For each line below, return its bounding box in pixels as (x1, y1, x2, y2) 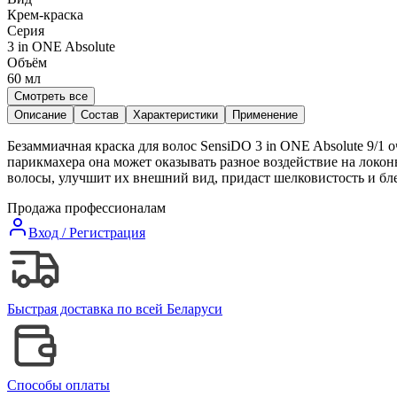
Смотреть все (14, 89, 88, 103)
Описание (14, 107, 66, 121)
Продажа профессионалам (7, 199, 166, 215)
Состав (81, 107, 119, 121)
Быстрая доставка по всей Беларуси (7, 300, 222, 316)
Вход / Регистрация (28, 224, 145, 240)
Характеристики (133, 107, 218, 121)
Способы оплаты (7, 377, 110, 393)
